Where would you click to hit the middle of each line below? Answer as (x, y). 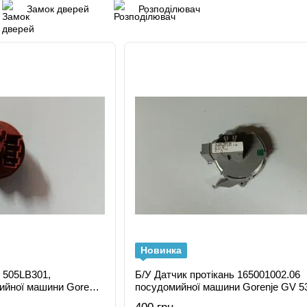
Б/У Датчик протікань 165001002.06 (217, 274)
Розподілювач (169, 9)
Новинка (161, 250)
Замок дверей (58, 9)
